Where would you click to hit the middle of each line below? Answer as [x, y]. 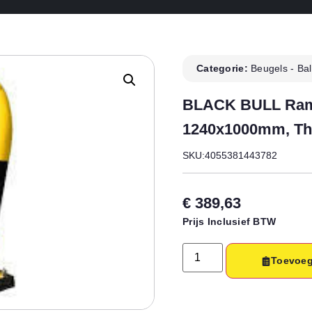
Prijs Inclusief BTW [229, 221]
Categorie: [224, 68]
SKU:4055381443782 [230, 155]
